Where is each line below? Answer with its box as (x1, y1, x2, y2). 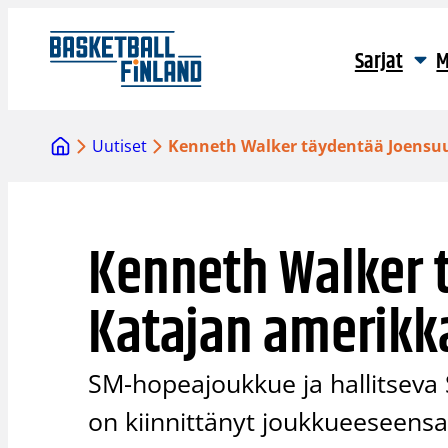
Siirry (7, 8, 46, 30)
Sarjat (354, 45, 403, 79)
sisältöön (7, 32, 76, 54)
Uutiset (92, 135, 148, 158)
